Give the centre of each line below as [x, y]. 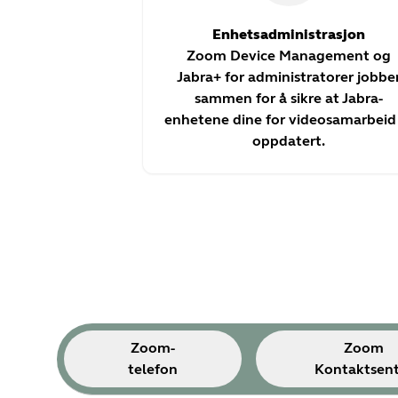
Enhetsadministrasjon [289, 34]
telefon [152, 369]
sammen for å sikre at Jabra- [289, 98]
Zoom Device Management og [289, 55]
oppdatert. [289, 140]
